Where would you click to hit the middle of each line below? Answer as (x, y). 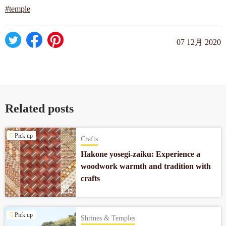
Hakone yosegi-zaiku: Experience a (140, 154)
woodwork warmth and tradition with (146, 166)
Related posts (39, 109)
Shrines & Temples (108, 218)
